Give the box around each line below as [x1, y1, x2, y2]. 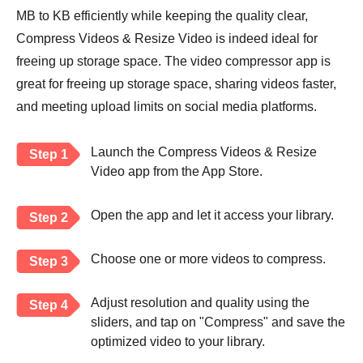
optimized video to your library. [91, 335, 265, 349]
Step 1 [29, 147, 68, 162]
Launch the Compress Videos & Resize [91, 145, 317, 160]
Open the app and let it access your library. [91, 208, 334, 223]
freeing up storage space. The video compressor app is [16, 54, 331, 69]
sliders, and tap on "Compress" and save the [91, 315, 345, 330]
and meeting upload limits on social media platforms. [16, 100, 317, 114]
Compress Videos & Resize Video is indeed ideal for [16, 32, 318, 46]
